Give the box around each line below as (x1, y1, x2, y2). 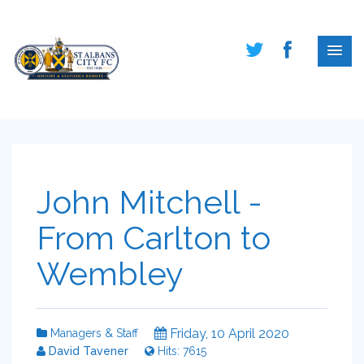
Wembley (37, 254, 184, 292)
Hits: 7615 (154, 344, 206, 357)
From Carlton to (37, 219, 271, 257)
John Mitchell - (37, 183, 262, 221)
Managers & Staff (47, 327, 138, 340)
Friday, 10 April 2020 (167, 326, 289, 341)
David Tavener (45, 344, 128, 357)
